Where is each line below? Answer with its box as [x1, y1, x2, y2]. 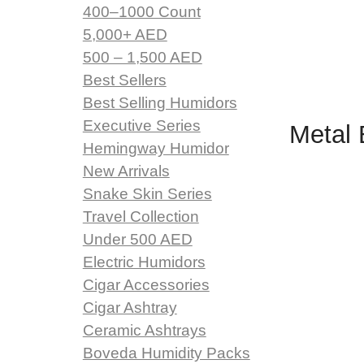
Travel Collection [82, 208, 199, 226]
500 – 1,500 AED [82, 49, 202, 67]
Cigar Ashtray [82, 299, 177, 317]
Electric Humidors [82, 253, 206, 271]
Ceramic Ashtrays [82, 322, 206, 340]
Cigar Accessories [82, 276, 210, 294]
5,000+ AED [82, 26, 167, 44]
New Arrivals [82, 162, 170, 180]
